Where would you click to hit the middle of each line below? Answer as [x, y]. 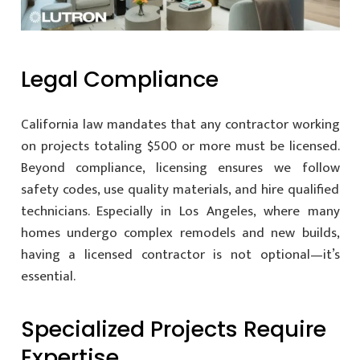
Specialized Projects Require [173, 329]
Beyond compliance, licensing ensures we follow [180, 168]
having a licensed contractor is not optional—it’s [180, 254]
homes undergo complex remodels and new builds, [180, 233]
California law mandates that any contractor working [180, 124]
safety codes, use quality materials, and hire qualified [180, 189]
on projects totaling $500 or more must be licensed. [180, 146]
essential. [48, 276]
